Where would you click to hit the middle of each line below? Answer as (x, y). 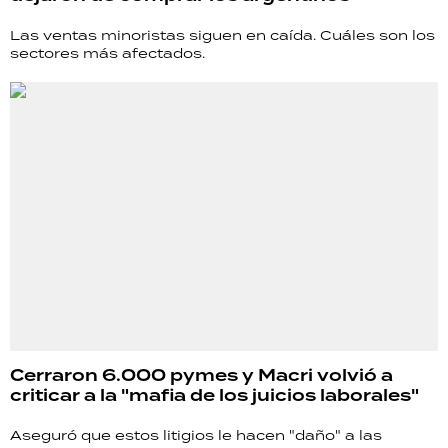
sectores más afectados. (107, 53)
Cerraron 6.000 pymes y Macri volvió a (201, 376)
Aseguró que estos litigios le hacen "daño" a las (196, 435)
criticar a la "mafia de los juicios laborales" (214, 396)
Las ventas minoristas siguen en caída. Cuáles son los (222, 35)
